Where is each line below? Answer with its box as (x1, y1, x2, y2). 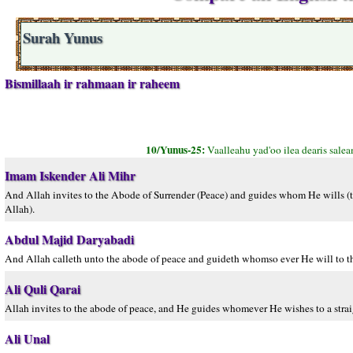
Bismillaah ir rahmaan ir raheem (5, 74, 180, 92)
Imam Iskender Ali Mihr (5, 166, 136, 184)
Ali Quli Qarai (5, 280, 80, 298)
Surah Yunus (23, 27, 102, 48)
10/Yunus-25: (146, 142, 207, 158)
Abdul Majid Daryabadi (5, 230, 134, 248)
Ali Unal (5, 329, 50, 347)
